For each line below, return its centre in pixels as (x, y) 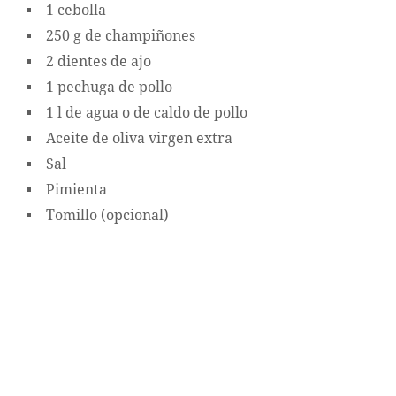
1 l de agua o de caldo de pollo (147, 112)
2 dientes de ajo (99, 61)
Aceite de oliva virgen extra (139, 138)
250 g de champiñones (121, 35)
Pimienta (76, 189)
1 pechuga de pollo (109, 87)
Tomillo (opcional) (107, 215)
